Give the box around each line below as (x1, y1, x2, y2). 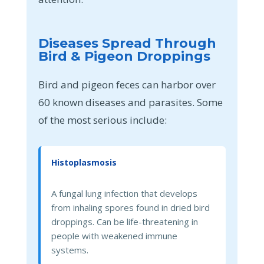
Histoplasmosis (51, 156, 117, 168)
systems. (51, 243, 88, 256)
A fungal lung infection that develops (51, 187, 197, 199)
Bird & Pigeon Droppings (38, 48, 210, 64)
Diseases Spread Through (38, 35, 216, 51)
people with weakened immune (51, 229, 177, 242)
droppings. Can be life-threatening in (51, 215, 198, 227)
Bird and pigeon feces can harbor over (38, 77, 216, 91)
